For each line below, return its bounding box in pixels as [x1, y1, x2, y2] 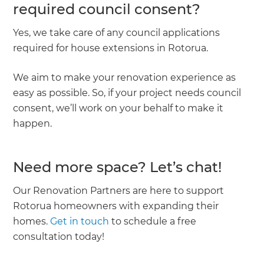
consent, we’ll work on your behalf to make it [13, 102, 224, 114]
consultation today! [13, 230, 105, 242]
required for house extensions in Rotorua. [13, 42, 209, 54]
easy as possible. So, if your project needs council [13, 87, 242, 98]
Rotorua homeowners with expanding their [13, 200, 219, 212]
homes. [13, 215, 51, 227]
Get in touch [50, 215, 110, 227]
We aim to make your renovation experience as [13, 71, 236, 83]
